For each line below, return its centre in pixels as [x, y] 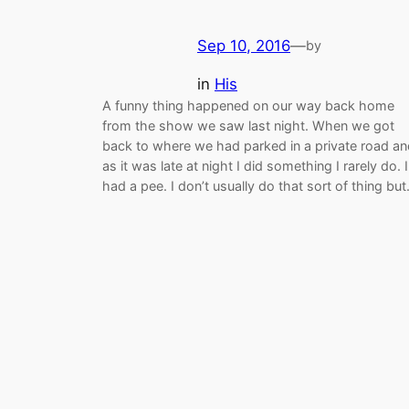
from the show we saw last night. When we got [248, 126]
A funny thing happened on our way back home [248, 106]
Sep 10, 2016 [244, 45]
